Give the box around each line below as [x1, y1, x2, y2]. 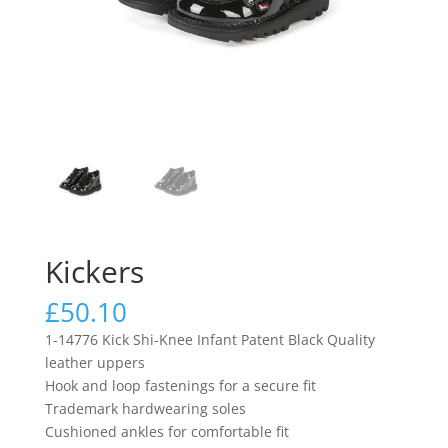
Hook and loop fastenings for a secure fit [44, 375, 316, 395]
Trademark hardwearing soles [44, 398, 246, 418]
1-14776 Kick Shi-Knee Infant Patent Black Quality [44, 329, 375, 349]
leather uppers [44, 352, 145, 372]
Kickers [44, 250, 144, 292]
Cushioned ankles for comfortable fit [44, 421, 289, 441]
